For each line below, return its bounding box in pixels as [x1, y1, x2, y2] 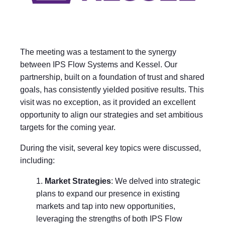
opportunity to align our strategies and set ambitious [20, 110, 203, 120]
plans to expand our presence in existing [36, 189, 180, 198]
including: [20, 156, 55, 165]
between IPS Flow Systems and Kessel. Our [20, 60, 177, 69]
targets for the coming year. [20, 123, 116, 132]
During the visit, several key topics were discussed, [20, 144, 201, 153]
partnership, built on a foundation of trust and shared [20, 73, 204, 82]
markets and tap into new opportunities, [36, 202, 175, 211]
